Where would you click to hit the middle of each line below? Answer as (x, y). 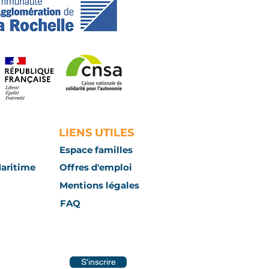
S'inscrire (98, 262)
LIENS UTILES (96, 133)
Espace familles (96, 150)
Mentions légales (99, 185)
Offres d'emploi (95, 167)
